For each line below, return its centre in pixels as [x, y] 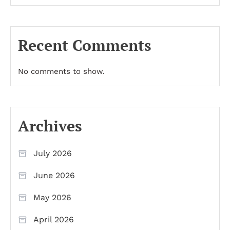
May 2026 [52, 197]
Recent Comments [85, 45]
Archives [50, 126]
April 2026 [54, 219]
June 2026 [54, 175]
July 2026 [53, 153]
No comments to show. [61, 71]
